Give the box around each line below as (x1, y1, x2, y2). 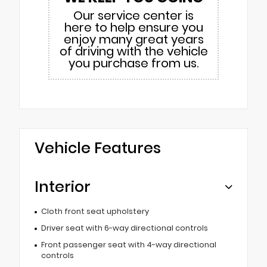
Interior (35, 176, 91, 197)
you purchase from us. (69, 54, 198, 72)
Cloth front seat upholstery (41, 206, 149, 216)
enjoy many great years (63, 30, 204, 48)
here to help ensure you (64, 18, 203, 36)
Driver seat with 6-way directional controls (41, 222, 208, 233)
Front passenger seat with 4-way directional (41, 239, 216, 250)
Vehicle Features (35, 137, 161, 159)
